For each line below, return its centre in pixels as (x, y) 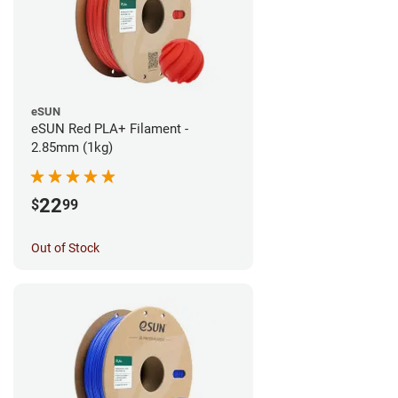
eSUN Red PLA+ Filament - (110, 128)
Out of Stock (65, 247)
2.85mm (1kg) (72, 147)
